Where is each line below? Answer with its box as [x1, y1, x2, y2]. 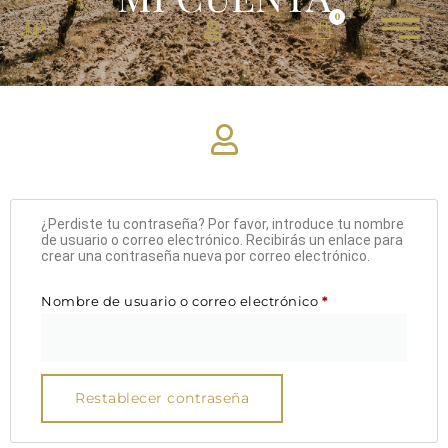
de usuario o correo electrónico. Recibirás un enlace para [41, 232, 403, 249]
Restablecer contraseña [75, 389, 249, 408]
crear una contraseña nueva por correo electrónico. [41, 248, 370, 265]
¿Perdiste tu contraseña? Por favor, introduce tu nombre [41, 216, 404, 233]
